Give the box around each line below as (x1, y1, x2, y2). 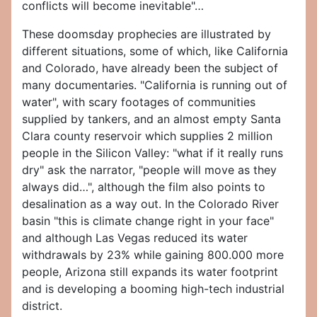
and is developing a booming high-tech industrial (22, 282, 284, 296)
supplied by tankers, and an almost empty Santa (22, 112, 281, 127)
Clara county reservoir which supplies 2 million (22, 129, 272, 144)
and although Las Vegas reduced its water (22, 231, 248, 246)
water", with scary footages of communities (22, 95, 255, 110)
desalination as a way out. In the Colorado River (22, 197, 279, 212)
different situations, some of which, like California (22, 44, 288, 59)
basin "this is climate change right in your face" (22, 214, 274, 229)
